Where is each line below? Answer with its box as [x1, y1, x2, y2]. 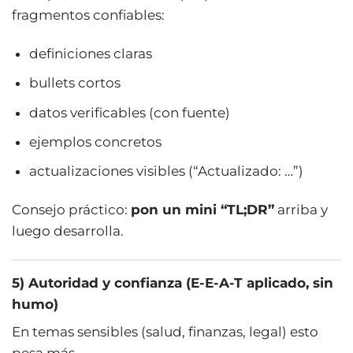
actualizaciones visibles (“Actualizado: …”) [29, 162, 304, 179]
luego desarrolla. [12, 222, 124, 239]
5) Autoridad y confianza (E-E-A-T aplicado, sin [12, 275, 333, 292]
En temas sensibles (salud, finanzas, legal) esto [12, 324, 318, 340]
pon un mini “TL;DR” [131, 201, 274, 217]
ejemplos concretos [29, 133, 162, 150]
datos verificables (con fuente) [29, 104, 231, 121]
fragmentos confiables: [12, 7, 165, 24]
